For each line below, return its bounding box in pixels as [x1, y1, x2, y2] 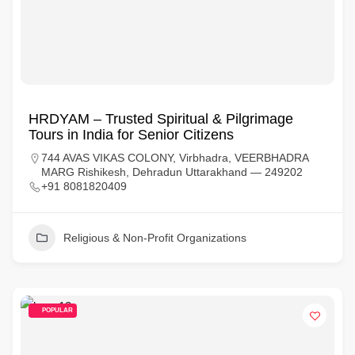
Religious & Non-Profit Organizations [63, 231, 246, 244]
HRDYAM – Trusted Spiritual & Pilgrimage [29, 111, 293, 127]
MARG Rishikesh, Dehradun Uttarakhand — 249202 [41, 166, 303, 178]
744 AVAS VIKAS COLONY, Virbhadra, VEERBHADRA [41, 151, 308, 164]
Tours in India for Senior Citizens [29, 127, 234, 143]
